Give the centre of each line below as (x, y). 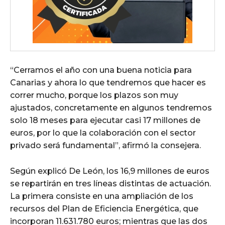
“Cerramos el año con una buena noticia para (101, 70)
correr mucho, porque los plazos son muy (94, 95)
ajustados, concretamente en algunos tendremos (111, 107)
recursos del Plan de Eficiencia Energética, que (104, 208)
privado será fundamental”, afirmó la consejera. (105, 145)
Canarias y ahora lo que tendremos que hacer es (108, 82)
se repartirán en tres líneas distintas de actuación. (110, 183)
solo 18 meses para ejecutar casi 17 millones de (105, 120)
